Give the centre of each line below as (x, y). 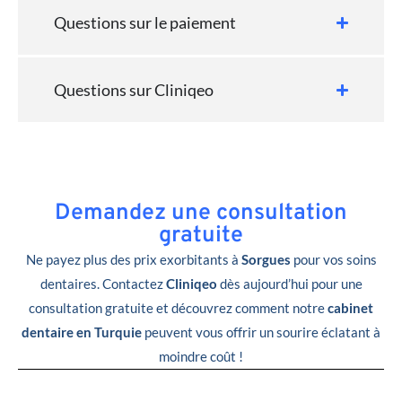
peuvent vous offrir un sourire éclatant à (261, 332)
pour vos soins (333, 260)
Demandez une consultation (201, 214)
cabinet (350, 308)
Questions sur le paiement (145, 23)
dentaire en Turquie (82, 332)
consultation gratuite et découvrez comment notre (178, 308)
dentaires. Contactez (103, 284)
